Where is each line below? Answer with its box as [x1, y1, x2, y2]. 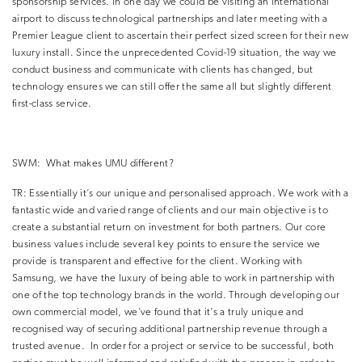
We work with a [278, 188, 349, 200]
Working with [241, 256, 303, 267]
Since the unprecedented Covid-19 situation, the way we [76, 48, 337, 59]
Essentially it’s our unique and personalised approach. [29, 188, 276, 200]
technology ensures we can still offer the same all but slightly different [12, 82, 332, 93]
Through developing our [229, 290, 340, 301]
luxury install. [12, 48, 74, 59]
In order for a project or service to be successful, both [90, 341, 335, 352]
